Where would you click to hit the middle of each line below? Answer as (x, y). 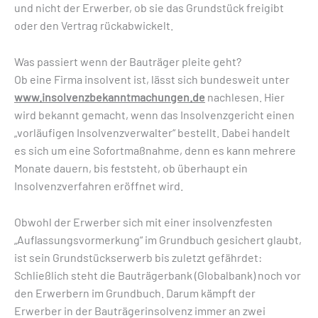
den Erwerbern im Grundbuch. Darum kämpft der (135, 292)
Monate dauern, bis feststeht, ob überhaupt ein (131, 168)
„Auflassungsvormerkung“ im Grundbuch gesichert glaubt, (158, 239)
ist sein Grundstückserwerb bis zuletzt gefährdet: (138, 257)
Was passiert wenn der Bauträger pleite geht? (128, 61)
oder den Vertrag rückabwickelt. (94, 26)
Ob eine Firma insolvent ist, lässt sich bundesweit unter (152, 79)
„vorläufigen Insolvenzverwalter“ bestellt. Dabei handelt (152, 132)
